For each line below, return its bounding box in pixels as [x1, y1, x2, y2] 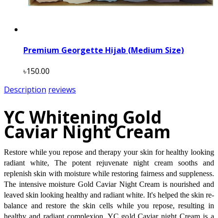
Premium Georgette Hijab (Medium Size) [23, 45, 184, 56]
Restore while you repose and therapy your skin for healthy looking [4, 147, 214, 156]
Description [4, 84, 46, 95]
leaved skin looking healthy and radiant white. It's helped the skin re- [4, 190, 214, 199]
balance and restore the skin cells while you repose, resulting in [4, 201, 214, 210]
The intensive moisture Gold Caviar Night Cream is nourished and [4, 180, 214, 188]
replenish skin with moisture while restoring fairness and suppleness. [4, 169, 214, 178]
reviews [48, 84, 76, 95]
